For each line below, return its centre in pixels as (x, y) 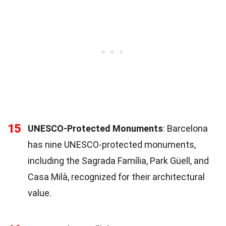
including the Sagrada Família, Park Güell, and (118, 160)
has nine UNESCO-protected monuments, (112, 144)
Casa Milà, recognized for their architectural (116, 177)
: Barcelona (185, 128)
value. (40, 193)
